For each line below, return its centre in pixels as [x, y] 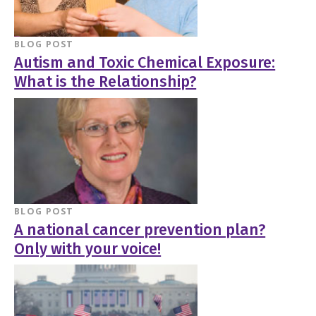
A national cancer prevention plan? [140, 230]
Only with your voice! [88, 249]
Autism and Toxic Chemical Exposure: [145, 63]
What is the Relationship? [105, 82]
